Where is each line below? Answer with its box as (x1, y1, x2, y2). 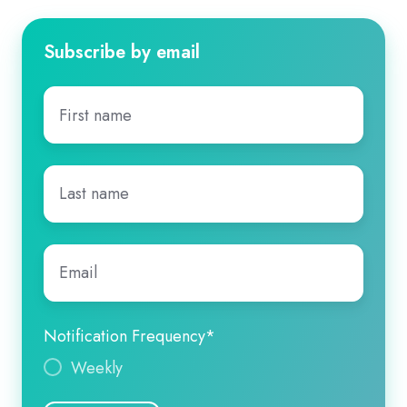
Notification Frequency (44, 323, 205, 348)
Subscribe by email (44, 39, 200, 65)
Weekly (71, 355, 124, 380)
